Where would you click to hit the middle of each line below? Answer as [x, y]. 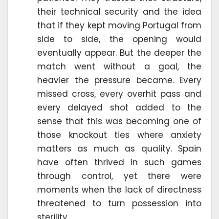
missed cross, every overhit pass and [119, 94]
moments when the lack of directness [119, 190]
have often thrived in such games [119, 163]
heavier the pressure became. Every [119, 80]
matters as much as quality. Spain [119, 149]
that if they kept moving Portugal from [119, 26]
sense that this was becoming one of [119, 121]
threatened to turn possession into [119, 204]
